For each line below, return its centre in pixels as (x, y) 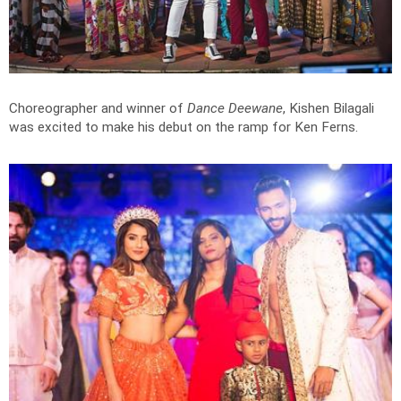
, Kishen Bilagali (328, 108)
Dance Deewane (235, 108)
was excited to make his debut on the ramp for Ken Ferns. (183, 127)
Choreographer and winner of (98, 108)
